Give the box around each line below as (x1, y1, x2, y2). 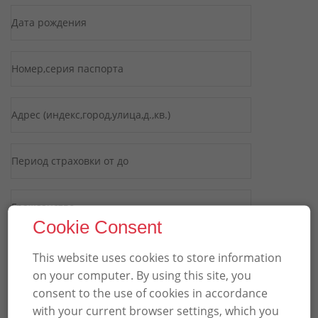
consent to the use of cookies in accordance (33, 285, 268, 301)
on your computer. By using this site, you (33, 267, 252, 283)
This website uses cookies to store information (33, 249, 283, 265)
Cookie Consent (33, 216, 163, 238)
